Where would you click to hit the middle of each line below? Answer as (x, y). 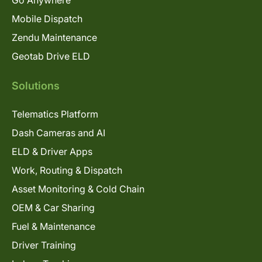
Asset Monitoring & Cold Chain (78, 189)
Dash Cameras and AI (58, 132)
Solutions (36, 85)
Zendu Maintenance (54, 37)
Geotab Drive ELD (51, 56)
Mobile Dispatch (47, 18)
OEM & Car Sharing (53, 207)
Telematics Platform (55, 114)
